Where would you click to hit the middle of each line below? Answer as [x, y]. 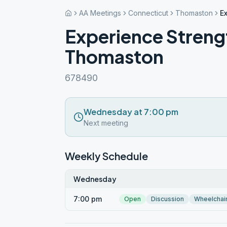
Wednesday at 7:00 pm [131, 112]
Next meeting [106, 123]
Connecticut [148, 13]
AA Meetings [100, 13]
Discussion [167, 199]
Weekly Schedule [106, 156]
